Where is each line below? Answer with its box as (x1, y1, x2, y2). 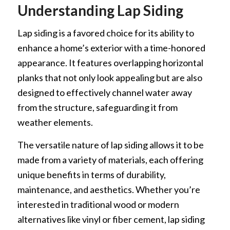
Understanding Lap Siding (17, 1, 183, 19)
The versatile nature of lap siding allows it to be (17, 139, 204, 151)
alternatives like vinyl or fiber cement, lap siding (17, 214, 205, 225)
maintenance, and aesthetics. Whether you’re (17, 184, 200, 196)
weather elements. (17, 117, 93, 128)
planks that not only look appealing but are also (17, 72, 202, 84)
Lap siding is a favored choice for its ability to (17, 27, 194, 39)
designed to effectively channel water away (17, 87, 192, 99)
